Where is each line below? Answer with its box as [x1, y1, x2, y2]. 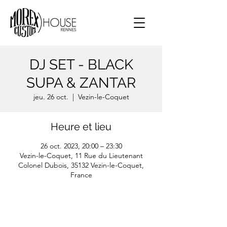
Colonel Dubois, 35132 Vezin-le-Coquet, [18, 161, 144, 170]
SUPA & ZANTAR [26, 74, 136, 91]
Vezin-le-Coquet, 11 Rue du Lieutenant [19, 151, 143, 160]
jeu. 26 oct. [33, 92, 68, 101]
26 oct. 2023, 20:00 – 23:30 [40, 141, 122, 150]
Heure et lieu [51, 121, 111, 133]
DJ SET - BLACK [29, 56, 133, 73]
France [70, 170, 92, 179]
